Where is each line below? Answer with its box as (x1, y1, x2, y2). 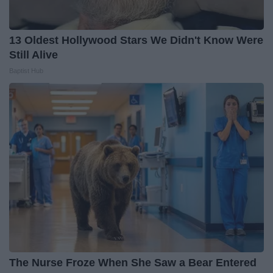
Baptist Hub (9, 67, 43, 75)
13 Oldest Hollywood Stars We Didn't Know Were (9, 34, 263, 47)
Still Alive (9, 49, 58, 62)
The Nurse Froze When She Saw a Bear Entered (9, 257, 257, 269)
